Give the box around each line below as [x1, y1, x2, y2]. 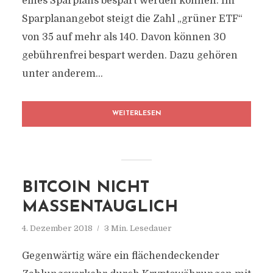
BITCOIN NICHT [21, 180, 149, 196]
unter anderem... [21, 68, 103, 79]
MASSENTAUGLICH [21, 199, 178, 216]
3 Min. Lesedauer [104, 224, 172, 233]
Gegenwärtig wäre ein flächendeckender [21, 250, 219, 261]
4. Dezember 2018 [21, 224, 93, 233]
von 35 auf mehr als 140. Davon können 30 [21, 32, 226, 43]
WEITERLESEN [112, 110, 161, 117]
